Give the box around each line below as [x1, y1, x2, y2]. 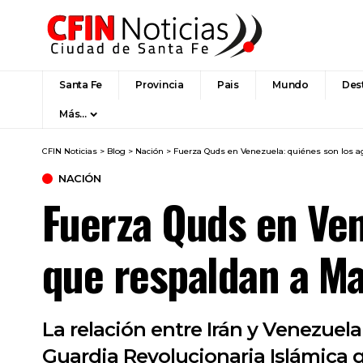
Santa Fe [59, 79, 103, 91]
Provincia [135, 79, 184, 91]
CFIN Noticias [42, 146, 97, 156]
